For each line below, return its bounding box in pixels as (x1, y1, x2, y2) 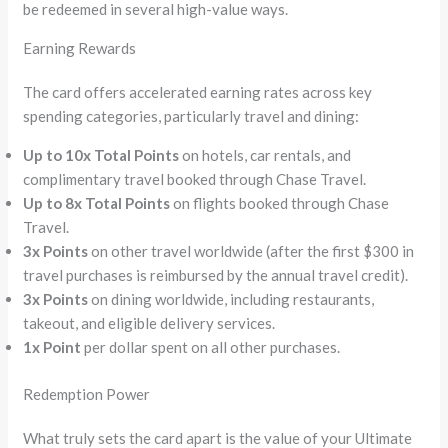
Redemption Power (23, 384, 151, 403)
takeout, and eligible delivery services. (23, 314, 276, 333)
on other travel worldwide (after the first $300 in (88, 242, 415, 261)
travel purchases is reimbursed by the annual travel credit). (23, 266, 409, 285)
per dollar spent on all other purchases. (81, 338, 341, 357)
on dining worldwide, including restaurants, (88, 290, 375, 309)
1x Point (23, 338, 82, 357)
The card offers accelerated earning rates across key (23, 83, 373, 102)
